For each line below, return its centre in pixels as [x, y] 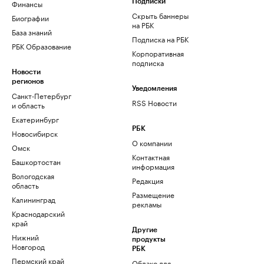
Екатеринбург [35, 119]
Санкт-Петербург [42, 95]
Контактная [151, 156]
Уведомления [154, 88]
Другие [145, 230]
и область [28, 105]
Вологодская [33, 175]
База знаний [32, 32]
